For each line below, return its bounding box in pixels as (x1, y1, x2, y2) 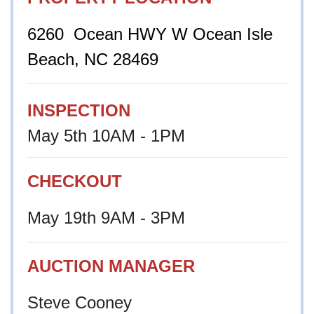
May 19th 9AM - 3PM (27, 207, 185, 227)
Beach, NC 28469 (27, 49, 158, 69)
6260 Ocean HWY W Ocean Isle (27, 24, 273, 43)
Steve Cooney (27, 292, 132, 312)
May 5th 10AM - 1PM (27, 125, 190, 145)
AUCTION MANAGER (27, 256, 195, 275)
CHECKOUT (27, 171, 122, 191)
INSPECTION (27, 100, 130, 120)
